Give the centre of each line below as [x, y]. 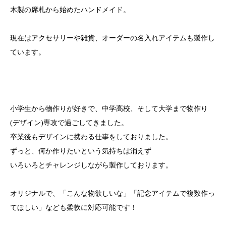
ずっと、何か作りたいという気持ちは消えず [81, 151]
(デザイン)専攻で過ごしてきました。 [69, 123]
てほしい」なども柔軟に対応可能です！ [74, 208]
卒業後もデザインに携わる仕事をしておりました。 [91, 137]
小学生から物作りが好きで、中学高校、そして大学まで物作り [109, 109]
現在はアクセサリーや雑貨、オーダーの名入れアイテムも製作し [112, 38]
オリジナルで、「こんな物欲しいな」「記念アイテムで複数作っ [112, 193]
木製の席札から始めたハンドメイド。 [70, 10]
